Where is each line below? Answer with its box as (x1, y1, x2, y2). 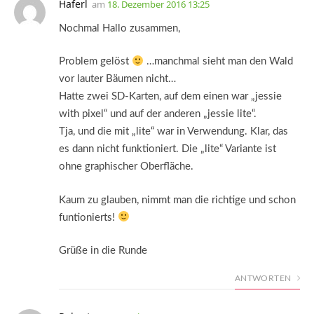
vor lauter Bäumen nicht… (59, 74, 176, 85)
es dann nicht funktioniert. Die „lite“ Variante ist (59, 144, 276, 155)
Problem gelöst (59, 56, 132, 67)
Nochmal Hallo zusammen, (59, 22, 180, 34)
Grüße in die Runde (59, 245, 147, 257)
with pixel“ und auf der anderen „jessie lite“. (59, 109, 257, 120)
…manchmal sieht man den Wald (144, 56, 294, 67)
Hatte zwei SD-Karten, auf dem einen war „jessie (59, 91, 282, 102)
